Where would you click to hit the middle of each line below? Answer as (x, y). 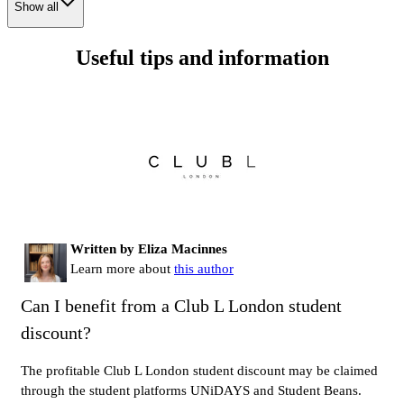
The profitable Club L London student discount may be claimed (199, 371)
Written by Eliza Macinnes (149, 248)
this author (204, 268)
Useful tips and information (202, 57)
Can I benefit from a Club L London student (181, 305)
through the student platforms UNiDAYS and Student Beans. (191, 391)
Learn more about (122, 268)
